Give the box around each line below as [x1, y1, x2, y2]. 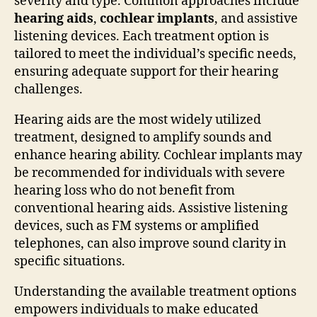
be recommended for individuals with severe [14, 164, 285, 181]
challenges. [14, 81, 83, 98]
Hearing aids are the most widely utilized [14, 111, 261, 128]
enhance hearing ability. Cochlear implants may [14, 146, 302, 163]
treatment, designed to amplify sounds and [14, 129, 272, 146]
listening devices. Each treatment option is [14, 28, 269, 45]
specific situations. [14, 253, 125, 270]
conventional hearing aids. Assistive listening [14, 200, 288, 217]
